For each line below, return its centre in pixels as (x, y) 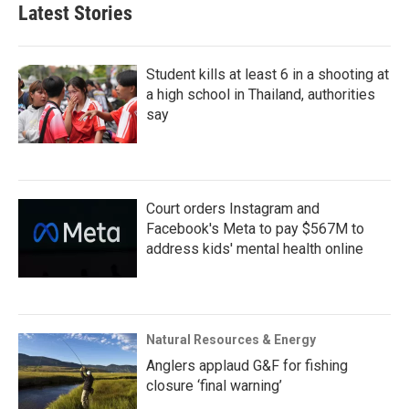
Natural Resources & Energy (231, 339)
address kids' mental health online (255, 248)
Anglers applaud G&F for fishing (247, 365)
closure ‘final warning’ (214, 385)
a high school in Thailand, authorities (261, 94)
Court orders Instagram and (233, 208)
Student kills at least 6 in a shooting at (267, 74)
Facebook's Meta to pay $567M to (255, 228)
